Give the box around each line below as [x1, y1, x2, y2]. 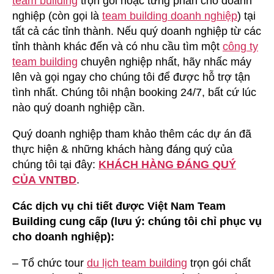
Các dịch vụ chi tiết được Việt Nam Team [12, 199, 226, 212]
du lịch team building [87, 256, 187, 269]
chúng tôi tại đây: [12, 158, 98, 171]
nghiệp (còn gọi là [12, 9, 102, 22]
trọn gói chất [187, 256, 251, 269]
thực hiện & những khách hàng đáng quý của [12, 143, 232, 155]
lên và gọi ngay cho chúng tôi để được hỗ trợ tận [12, 70, 250, 83]
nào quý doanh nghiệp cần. [12, 101, 145, 114]
